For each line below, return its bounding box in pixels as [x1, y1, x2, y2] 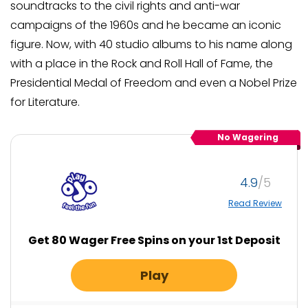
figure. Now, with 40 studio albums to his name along [10, 36, 292, 53]
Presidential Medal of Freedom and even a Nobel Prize [10, 75, 297, 91]
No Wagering [217, 131, 278, 144]
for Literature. [10, 94, 80, 111]
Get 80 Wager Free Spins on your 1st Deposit [27, 232, 280, 249]
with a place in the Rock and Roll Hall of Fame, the [10, 56, 273, 72]
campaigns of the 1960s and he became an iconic [10, 17, 281, 34]
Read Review [228, 197, 282, 209]
